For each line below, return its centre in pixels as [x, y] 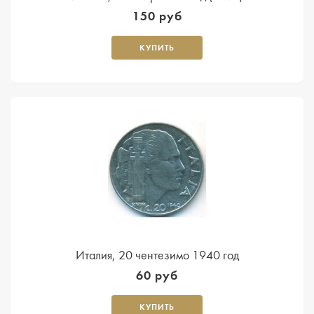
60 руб [157, 275]
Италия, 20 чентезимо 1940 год [157, 255]
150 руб [157, 16]
